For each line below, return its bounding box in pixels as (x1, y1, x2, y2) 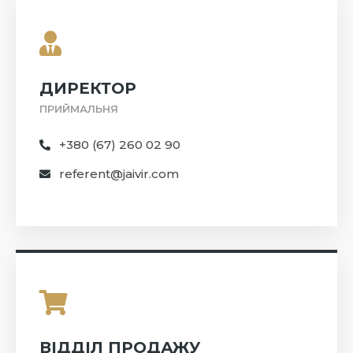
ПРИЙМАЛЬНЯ (39, 102, 118, 116)
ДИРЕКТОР (39, 79, 136, 98)
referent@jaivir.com (59, 166, 179, 182)
